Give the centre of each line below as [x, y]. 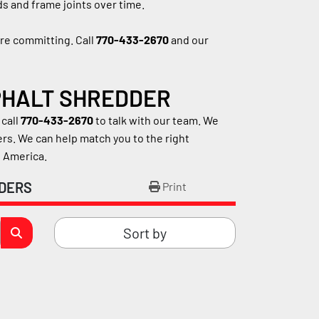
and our [189, 40]
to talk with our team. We [156, 120]
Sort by [145, 233]
